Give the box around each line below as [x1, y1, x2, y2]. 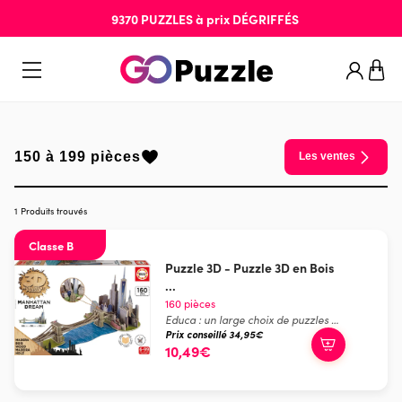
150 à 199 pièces [14, 148, 141, 164]
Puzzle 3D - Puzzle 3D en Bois [165, 258, 335, 276]
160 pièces [165, 295, 215, 310]
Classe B [29, 236, 74, 253]
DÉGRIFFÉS [232, 10, 299, 28]
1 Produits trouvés [14, 204, 87, 217]
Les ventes [299, 150, 355, 163]
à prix [192, 10, 232, 28]
